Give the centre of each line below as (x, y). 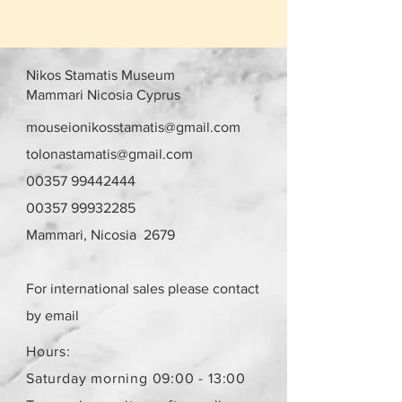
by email (52, 315)
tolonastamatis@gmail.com (109, 153)
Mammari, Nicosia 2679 (100, 234)
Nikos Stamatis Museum (100, 74)
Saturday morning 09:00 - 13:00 (136, 378)
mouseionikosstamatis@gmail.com (133, 127)
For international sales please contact (143, 288)
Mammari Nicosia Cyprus (103, 94)
